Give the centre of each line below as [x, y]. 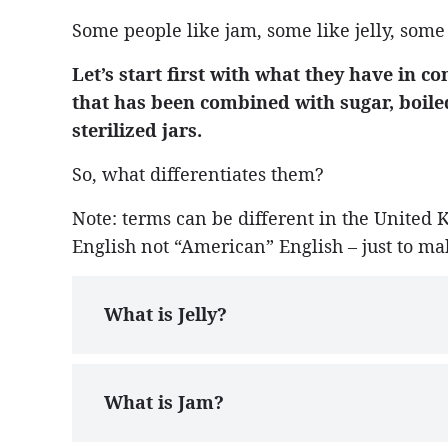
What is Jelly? [165, 313]
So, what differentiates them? [198, 173]
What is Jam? [164, 401]
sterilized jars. [137, 129]
